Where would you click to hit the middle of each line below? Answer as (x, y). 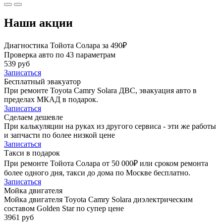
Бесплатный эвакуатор (42, 81)
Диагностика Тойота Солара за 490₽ (65, 45)
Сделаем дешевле (33, 117)
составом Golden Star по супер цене (64, 208)
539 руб (17, 63)
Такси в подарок (32, 153)
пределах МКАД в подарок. (51, 99)
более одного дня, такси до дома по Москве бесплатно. (97, 172)
